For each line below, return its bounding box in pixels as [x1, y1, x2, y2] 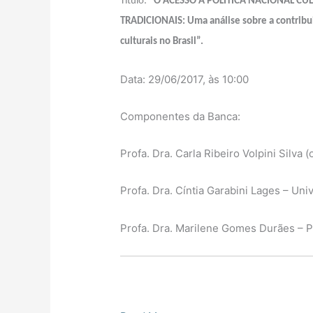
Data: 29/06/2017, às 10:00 [120, 72, 249, 86]
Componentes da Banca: [120, 109, 241, 123]
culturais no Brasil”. [120, 36, 204, 48]
